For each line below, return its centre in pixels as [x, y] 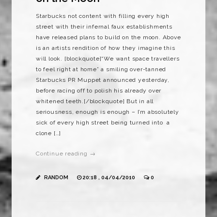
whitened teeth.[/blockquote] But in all [95, 101]
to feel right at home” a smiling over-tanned [101, 69]
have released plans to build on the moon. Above [108, 37]
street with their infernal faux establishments [104, 26]
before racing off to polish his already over [99, 90]
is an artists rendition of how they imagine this [106, 48]
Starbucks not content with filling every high [103, 16]
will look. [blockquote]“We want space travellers [108, 58]
